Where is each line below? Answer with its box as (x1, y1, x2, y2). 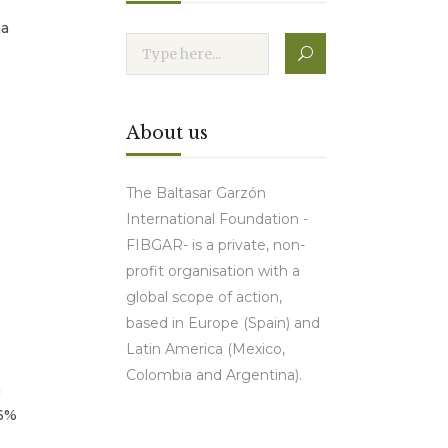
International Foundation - (126, 210, 308, 228)
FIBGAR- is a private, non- (126, 236, 305, 254)
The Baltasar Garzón (126, 184, 266, 202)
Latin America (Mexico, (126, 340, 285, 358)
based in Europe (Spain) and (126, 314, 320, 332)
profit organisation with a (126, 262, 300, 280)
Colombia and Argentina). (126, 366, 302, 384)
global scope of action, (126, 288, 282, 306)
